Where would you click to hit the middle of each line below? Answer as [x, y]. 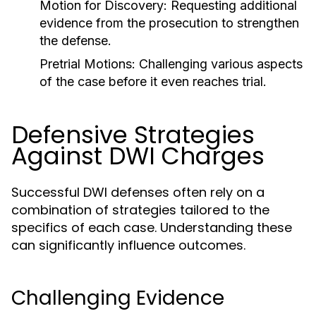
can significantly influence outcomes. [128, 245]
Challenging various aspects [219, 64]
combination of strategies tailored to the [140, 210]
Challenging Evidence [118, 298]
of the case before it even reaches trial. [153, 81]
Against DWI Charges [138, 156]
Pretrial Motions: [87, 64]
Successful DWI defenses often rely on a [138, 192]
